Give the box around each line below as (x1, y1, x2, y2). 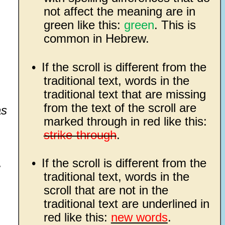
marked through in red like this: (43, 114, 207, 128)
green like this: (43, 18, 124, 32)
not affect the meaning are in (43, 5, 195, 19)
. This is (154, 18, 196, 32)
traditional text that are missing (43, 87, 206, 101)
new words (110, 210, 168, 224)
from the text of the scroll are (43, 100, 196, 115)
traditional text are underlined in (43, 196, 209, 210)
